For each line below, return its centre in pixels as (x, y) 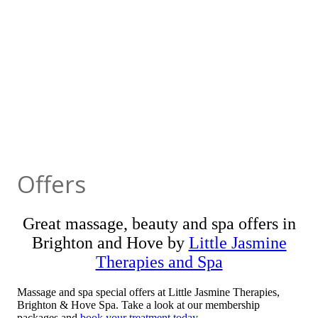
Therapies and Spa (159, 262)
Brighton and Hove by (110, 242)
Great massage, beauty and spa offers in (159, 223)
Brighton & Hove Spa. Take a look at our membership (138, 305)
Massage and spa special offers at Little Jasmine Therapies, (148, 292)
